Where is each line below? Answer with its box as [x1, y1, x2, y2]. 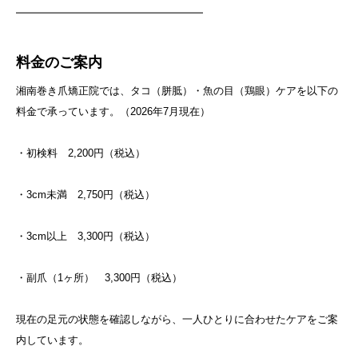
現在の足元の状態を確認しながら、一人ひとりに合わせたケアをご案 [16, 312, 338, 325]
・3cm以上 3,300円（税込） [16, 229, 155, 242]
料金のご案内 [16, 54, 102, 70]
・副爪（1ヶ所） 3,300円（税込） [16, 271, 182, 284]
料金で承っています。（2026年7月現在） [16, 105, 210, 117]
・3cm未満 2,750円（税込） [16, 188, 155, 201]
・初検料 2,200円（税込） [16, 146, 145, 159]
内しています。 [16, 333, 89, 346]
